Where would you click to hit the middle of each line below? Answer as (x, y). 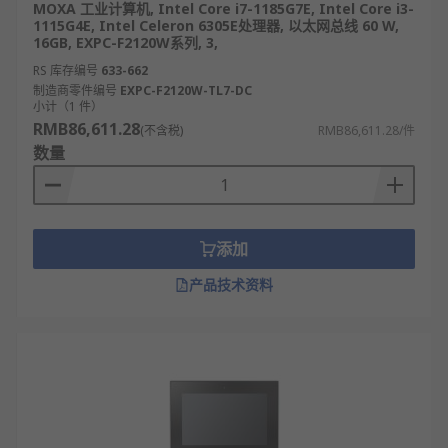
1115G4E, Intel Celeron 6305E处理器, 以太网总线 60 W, (216, 25)
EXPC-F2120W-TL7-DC (186, 90)
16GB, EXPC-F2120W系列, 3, (125, 42)
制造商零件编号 (75, 90)
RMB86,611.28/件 (366, 130)
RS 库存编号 (65, 70)
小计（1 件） (68, 106)
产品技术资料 (231, 284)
